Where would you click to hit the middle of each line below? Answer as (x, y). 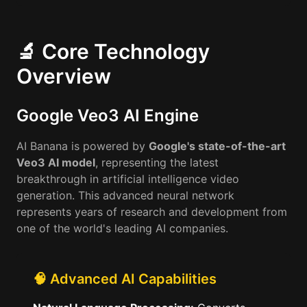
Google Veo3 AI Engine (108, 115)
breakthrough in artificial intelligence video (128, 179)
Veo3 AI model (56, 162)
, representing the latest (157, 162)
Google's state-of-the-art (217, 146)
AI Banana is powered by (83, 146)
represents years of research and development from (152, 212)
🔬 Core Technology (113, 51)
